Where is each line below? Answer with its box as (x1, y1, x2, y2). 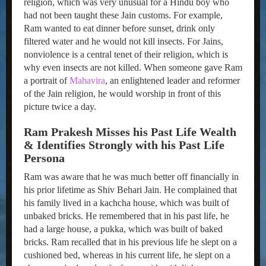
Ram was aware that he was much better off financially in (24, 172, 239, 182)
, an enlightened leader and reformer (105, 75, 240, 85)
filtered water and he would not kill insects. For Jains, (24, 36, 223, 46)
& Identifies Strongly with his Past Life (24, 138, 224, 151)
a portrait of (24, 75, 69, 85)
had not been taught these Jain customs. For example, (24, 10, 223, 20)
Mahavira (69, 75, 105, 85)
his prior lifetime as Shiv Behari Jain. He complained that (24, 185, 237, 195)
